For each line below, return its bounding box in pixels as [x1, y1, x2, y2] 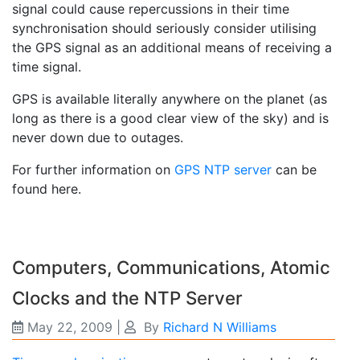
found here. [12, 180, 81, 197]
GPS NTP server [174, 161, 272, 178]
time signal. [12, 58, 81, 75]
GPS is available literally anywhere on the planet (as [12, 90, 327, 107]
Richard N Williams [163, 318, 276, 335]
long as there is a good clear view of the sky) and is [12, 109, 329, 126]
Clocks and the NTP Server [12, 286, 243, 309]
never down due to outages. [12, 129, 183, 145]
